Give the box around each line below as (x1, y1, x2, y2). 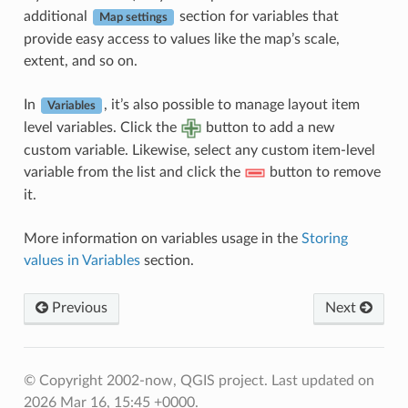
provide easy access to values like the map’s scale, (23, 32, 340, 46)
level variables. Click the (23, 120, 180, 135)
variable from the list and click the (23, 164, 244, 179)
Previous (47, 300, 107, 315)
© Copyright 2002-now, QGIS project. (23, 372, 271, 388)
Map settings (98, 12, 168, 23)
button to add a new (201, 120, 335, 135)
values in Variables (23, 252, 140, 268)
